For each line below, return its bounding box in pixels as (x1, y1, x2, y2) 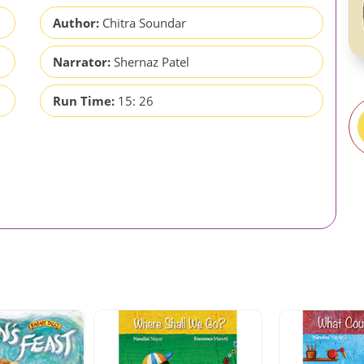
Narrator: (53, 53, 110, 70)
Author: (53, 14, 99, 31)
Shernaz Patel (114, 53, 189, 70)
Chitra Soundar (102, 14, 186, 31)
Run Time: (53, 92, 115, 109)
